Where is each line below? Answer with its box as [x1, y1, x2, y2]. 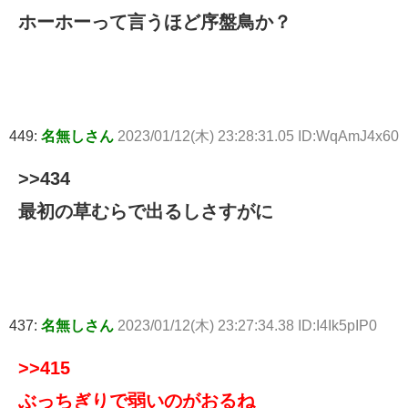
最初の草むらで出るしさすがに [18, 201, 273, 222]
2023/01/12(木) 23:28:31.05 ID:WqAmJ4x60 [117, 128, 399, 145]
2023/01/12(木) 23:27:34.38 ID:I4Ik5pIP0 [117, 318, 377, 334]
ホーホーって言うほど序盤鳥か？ [18, 12, 291, 33]
